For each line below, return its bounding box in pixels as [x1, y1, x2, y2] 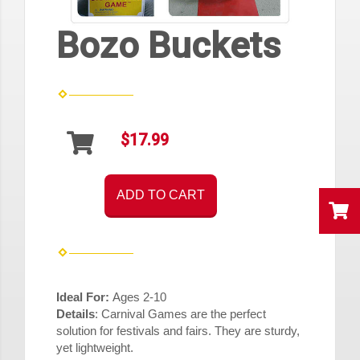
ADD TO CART [117, 188, 205, 202]
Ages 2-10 [109, 290, 166, 305]
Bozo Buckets [56, 24, 280, 67]
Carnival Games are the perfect [101, 307, 266, 321]
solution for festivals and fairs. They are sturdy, [56, 324, 300, 338]
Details [56, 307, 95, 321]
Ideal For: [56, 290, 109, 305]
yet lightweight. [56, 341, 133, 355]
